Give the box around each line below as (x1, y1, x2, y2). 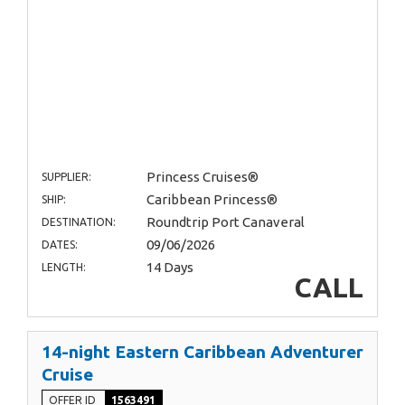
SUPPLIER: (42, 171, 91, 184)
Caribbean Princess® (146, 192, 278, 208)
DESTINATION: (42, 216, 116, 229)
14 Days (146, 259, 193, 276)
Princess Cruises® (146, 169, 259, 185)
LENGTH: (42, 261, 86, 274)
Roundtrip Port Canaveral (146, 214, 305, 231)
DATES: (42, 239, 78, 251)
